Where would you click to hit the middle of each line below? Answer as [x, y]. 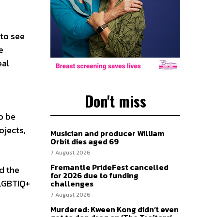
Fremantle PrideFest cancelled [109, 167]
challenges [72, 184]
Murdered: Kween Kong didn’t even [115, 209]
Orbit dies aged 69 [85, 142]
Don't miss [115, 101]
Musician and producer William [107, 133]
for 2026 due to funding [94, 176]
